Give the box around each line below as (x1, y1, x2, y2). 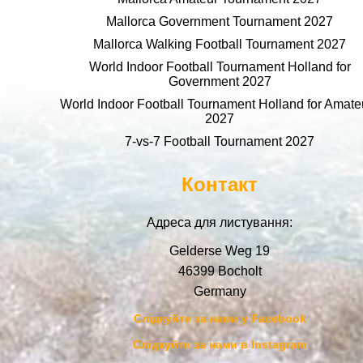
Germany (193, 284, 246, 298)
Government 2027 (168, 74, 271, 88)
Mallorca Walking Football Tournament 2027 (93, 36, 346, 51)
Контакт (181, 173, 258, 195)
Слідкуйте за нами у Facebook (133, 311, 306, 325)
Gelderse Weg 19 (169, 243, 270, 258)
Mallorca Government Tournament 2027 (106, 14, 333, 28)
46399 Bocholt (177, 263, 262, 278)
